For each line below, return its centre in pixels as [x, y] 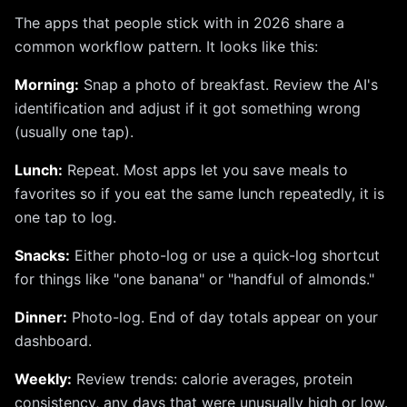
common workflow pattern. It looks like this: [166, 46]
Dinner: [41, 317]
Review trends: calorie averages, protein [212, 379]
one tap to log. [65, 217]
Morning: [47, 84]
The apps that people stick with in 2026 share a [179, 23]
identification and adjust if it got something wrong [188, 108]
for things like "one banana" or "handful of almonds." [194, 279]
